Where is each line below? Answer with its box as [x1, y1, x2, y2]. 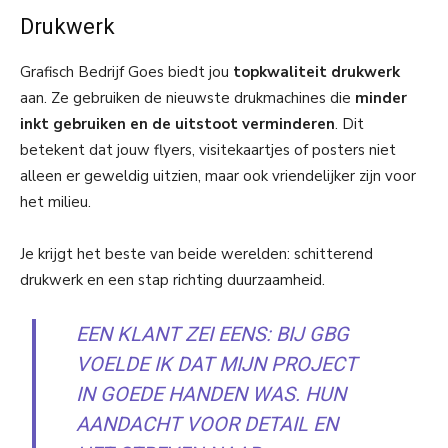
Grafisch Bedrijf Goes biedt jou [20, 61, 233, 82]
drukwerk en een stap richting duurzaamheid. [20, 269, 325, 290]
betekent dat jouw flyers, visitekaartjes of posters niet [20, 139, 396, 160]
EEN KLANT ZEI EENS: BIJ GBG [76, 321, 350, 346]
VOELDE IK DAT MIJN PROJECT [76, 351, 358, 376]
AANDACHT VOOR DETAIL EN [76, 411, 339, 436]
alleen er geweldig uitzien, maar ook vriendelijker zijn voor [20, 165, 416, 186]
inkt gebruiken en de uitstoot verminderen [20, 113, 335, 134]
